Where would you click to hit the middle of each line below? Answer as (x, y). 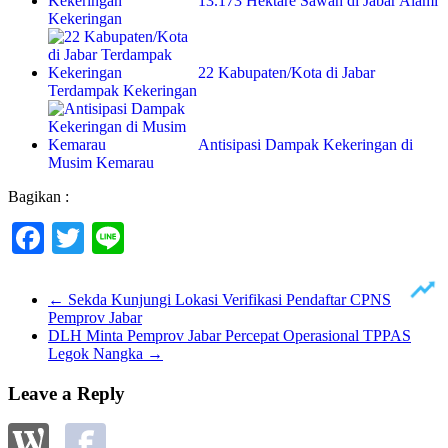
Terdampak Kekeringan (122, 90)
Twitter (130, 237)
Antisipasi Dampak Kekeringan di (305, 144)
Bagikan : (38, 196)
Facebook (106, 237)
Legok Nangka (97, 353)
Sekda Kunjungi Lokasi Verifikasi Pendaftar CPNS (227, 299)
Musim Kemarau (101, 162)
